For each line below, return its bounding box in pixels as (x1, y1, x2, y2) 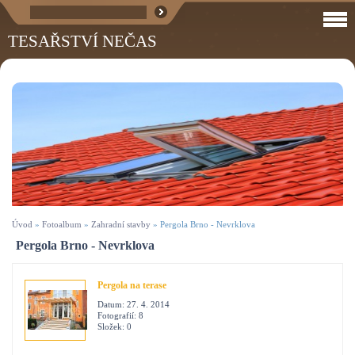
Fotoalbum (42, 219, 82, 230)
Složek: (97, 322, 127, 332)
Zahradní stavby (91, 219, 151, 230)
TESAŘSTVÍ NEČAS (8, 32, 157, 50)
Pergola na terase (97, 280, 166, 292)
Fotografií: (97, 311, 139, 321)
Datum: (97, 300, 127, 310)
